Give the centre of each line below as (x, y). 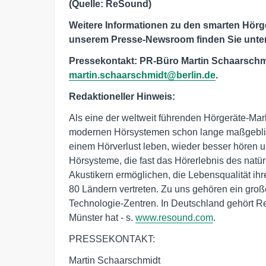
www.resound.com (174, 217)
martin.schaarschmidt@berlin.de (142, 75)
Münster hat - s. (102, 217)
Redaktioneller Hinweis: (122, 96)
